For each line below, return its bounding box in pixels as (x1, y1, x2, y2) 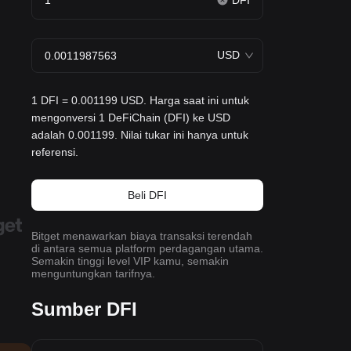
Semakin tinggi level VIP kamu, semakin (31, 255, 229, 267)
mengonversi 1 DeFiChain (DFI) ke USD (31, 111, 230, 124)
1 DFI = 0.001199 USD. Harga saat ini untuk (31, 94, 249, 107)
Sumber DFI (31, 299, 137, 320)
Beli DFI (128, 189, 167, 201)
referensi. (31, 146, 78, 158)
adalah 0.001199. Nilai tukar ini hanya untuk (31, 128, 248, 141)
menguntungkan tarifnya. (31, 267, 155, 280)
